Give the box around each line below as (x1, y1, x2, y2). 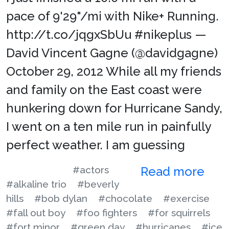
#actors (73, 164, 109, 176)
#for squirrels (148, 207, 210, 219)
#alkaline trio (6, 178, 66, 190)
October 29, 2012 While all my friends (6, 64, 221, 79)
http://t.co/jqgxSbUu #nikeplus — (6, 27, 207, 42)
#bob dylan (34, 193, 87, 204)
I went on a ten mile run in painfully (6, 119, 211, 134)
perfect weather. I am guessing (6, 138, 185, 153)
